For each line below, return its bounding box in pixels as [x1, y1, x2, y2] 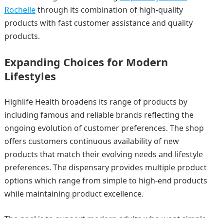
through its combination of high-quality [35, 4, 183, 15]
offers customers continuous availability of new [4, 135, 179, 146]
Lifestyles [4, 68, 56, 83]
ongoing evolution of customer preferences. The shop [4, 122, 204, 133]
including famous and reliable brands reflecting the [4, 109, 194, 120]
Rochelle [4, 4, 36, 15]
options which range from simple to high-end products [4, 175, 207, 186]
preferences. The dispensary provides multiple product [4, 162, 207, 173]
